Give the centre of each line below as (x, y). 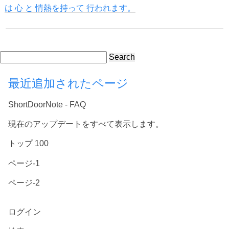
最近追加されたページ (68, 83)
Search (122, 57)
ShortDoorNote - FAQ (47, 105)
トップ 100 (28, 144)
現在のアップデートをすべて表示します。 (86, 124)
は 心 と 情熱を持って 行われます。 (70, 8)
